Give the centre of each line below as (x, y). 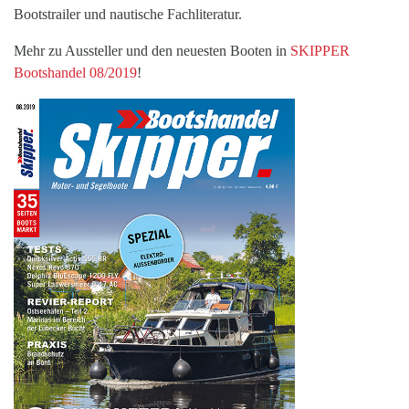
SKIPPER (320, 51)
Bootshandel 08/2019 (75, 73)
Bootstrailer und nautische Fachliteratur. (128, 15)
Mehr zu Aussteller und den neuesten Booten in (152, 51)
